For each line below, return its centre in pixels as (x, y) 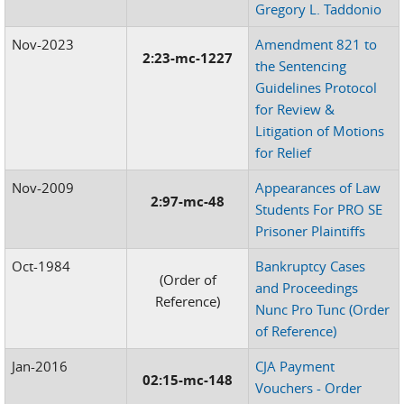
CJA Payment (295, 366)
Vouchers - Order (309, 388)
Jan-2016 (40, 366)
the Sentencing (301, 66)
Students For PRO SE (319, 209)
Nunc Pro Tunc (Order (323, 309)
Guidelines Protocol (317, 87)
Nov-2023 (43, 44)
